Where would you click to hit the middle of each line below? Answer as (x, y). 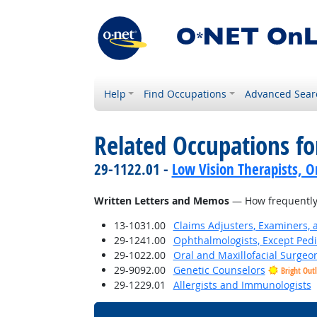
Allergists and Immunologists (242, 285)
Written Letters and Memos (161, 201)
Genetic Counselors (219, 270)
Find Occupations (185, 94)
